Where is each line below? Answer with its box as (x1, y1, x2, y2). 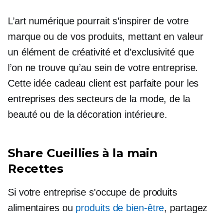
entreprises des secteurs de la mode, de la (8, 93, 190, 104)
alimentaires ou (8, 202, 76, 213)
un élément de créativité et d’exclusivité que (8, 46, 194, 57)
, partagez (164, 202, 208, 213)
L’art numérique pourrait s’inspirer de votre (8, 15, 189, 26)
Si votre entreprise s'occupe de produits (8, 186, 177, 198)
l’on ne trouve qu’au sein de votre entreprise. (8, 62, 199, 73)
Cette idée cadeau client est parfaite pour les (8, 77, 199, 89)
